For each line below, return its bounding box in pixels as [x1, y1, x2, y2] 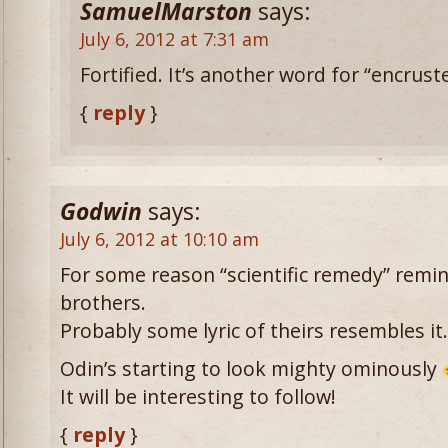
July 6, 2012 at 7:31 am [80, 27, 269, 51]
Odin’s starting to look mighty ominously [60, 355, 442, 382]
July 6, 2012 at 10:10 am [60, 227, 259, 251]
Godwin [60, 196, 142, 227]
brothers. [60, 289, 146, 316]
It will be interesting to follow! [60, 383, 336, 410]
